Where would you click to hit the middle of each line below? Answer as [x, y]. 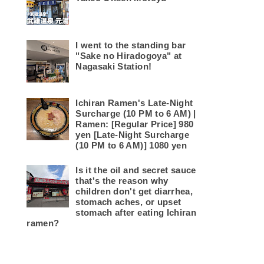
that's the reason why [122, 181]
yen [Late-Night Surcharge [132, 135]
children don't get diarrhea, [134, 192]
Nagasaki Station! [114, 67]
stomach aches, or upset [128, 202]
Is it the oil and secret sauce [136, 170]
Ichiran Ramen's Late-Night [134, 103]
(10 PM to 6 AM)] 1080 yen [131, 146]
